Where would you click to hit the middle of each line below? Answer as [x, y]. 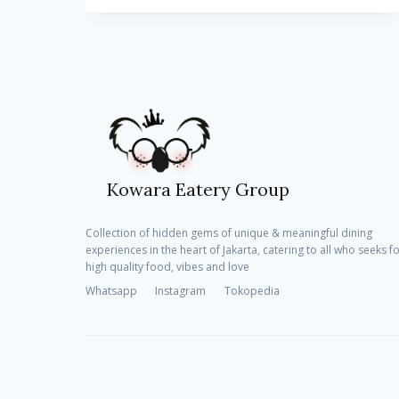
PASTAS [199, 77]
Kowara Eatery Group [198, 190]
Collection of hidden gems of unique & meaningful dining [229, 233]
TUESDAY [203, 108]
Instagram [180, 291]
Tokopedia [252, 291]
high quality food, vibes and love [167, 267]
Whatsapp [111, 291]
